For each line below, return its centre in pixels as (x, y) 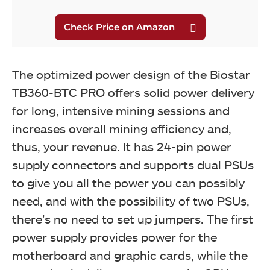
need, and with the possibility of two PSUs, (131, 200)
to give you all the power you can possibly (128, 182)
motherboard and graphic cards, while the (130, 255)
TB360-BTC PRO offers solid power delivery (133, 92)
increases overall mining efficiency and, (122, 128)
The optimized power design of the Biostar (131, 74)
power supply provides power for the (115, 237)
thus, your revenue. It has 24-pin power (122, 146)
